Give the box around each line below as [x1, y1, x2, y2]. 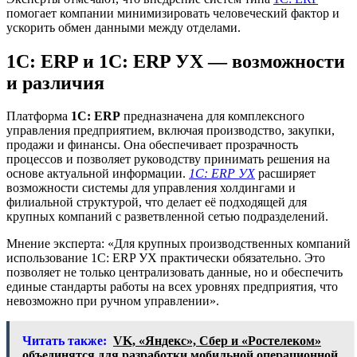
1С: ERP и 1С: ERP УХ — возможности [6, 50, 345, 72]
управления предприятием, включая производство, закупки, [6, 124, 335, 138]
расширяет [255, 167, 316, 181]
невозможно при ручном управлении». [6, 294, 219, 308]
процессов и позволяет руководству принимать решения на [6, 152, 330, 167]
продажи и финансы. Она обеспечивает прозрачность [6, 138, 298, 152]
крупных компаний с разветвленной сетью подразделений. [6, 210, 328, 224]
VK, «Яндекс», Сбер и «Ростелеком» [113, 334, 321, 348]
